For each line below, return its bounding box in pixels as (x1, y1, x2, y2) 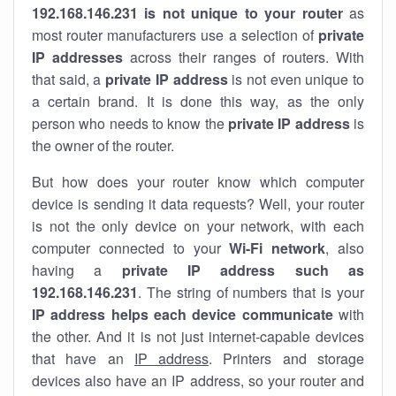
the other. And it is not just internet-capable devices (32, 326, 364, 346)
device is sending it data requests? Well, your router (32, 194, 364, 214)
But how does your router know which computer (32, 171, 364, 192)
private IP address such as (121, 260, 365, 280)
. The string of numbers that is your (138, 282, 364, 302)
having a (32, 260, 122, 280)
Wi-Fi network (229, 238, 326, 258)
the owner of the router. (32, 135, 174, 156)
